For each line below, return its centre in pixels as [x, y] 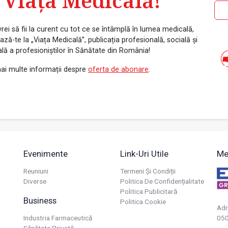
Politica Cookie [143, 201]
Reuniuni [36, 171]
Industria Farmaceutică [58, 218]
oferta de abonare [118, 70]
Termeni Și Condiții [148, 171]
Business [40, 200]
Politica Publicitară [149, 191]
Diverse [35, 181]
